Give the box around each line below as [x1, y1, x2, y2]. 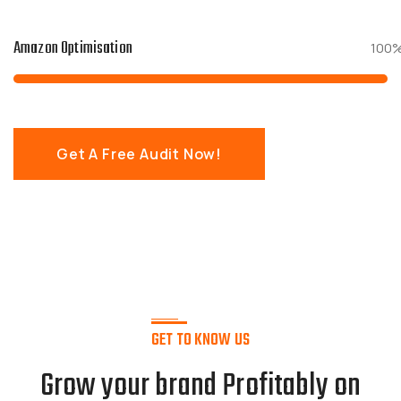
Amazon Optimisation [13, 34, 132, 62]
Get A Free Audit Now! [56, 144, 222, 164]
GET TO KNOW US [150, 328, 251, 354]
